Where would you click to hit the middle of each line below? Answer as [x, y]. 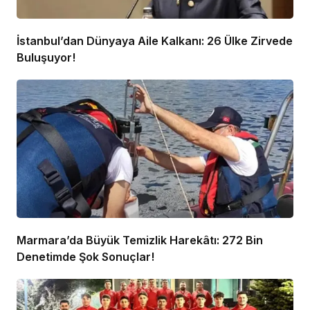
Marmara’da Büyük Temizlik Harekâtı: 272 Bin [140, 240]
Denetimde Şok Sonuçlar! [85, 257]
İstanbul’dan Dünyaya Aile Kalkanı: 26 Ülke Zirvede [155, 41]
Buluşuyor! [46, 58]
